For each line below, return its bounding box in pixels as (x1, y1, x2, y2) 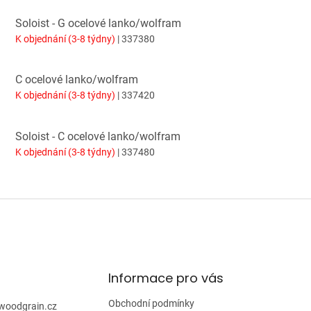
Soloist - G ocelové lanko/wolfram (15, 16, 181, 30)
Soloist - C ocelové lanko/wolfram (15, 129, 180, 143)
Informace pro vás (108, 269, 224, 287)
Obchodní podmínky (108, 297, 194, 309)
